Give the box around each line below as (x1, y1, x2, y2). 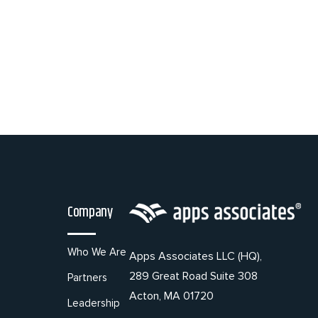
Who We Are (67, 246, 126, 258)
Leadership (67, 297, 120, 309)
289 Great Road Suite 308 (129, 268, 258, 283)
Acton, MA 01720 (129, 288, 214, 303)
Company (67, 202, 113, 224)
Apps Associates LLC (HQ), (129, 248, 262, 263)
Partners (67, 271, 107, 284)
